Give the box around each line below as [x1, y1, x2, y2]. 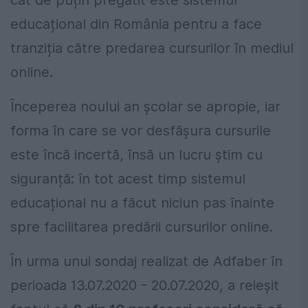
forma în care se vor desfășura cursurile [10, 122, 271, 140]
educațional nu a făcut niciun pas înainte [10, 195, 274, 212]
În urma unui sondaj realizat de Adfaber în [10, 253, 283, 270]
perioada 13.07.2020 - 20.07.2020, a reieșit [10, 277, 279, 294]
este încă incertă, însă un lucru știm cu [10, 146, 263, 164]
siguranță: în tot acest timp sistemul [10, 170, 245, 188]
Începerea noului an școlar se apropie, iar [10, 98, 280, 115]
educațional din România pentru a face [10, 16, 262, 33]
